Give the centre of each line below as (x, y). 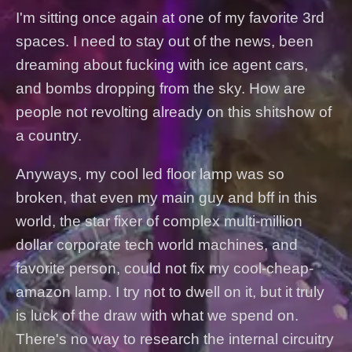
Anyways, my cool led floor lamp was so (150, 174)
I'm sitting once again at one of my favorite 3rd (170, 18)
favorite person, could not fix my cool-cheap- (165, 269)
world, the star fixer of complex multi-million (159, 222)
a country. (49, 136)
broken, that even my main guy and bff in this (167, 198)
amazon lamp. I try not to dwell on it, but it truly (170, 292)
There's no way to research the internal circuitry (175, 339)
